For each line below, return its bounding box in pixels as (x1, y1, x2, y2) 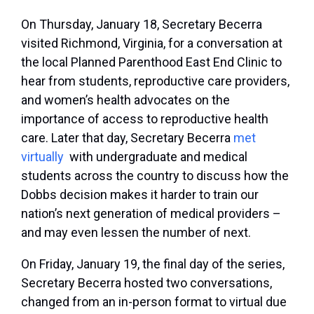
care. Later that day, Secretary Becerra (21, 130, 233, 146)
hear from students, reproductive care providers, (21, 74, 289, 89)
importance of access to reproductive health (21, 111, 268, 127)
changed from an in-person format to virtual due (21, 294, 287, 310)
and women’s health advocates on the (21, 93, 230, 108)
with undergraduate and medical (64, 149, 247, 165)
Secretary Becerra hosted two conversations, (21, 275, 272, 291)
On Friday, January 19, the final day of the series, (21, 257, 285, 272)
